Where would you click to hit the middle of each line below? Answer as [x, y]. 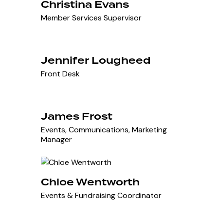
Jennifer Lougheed [96, 61]
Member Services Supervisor [91, 18]
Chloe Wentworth [91, 182]
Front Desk [61, 74]
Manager [57, 140]
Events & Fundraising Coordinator [101, 196]
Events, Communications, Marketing [104, 130]
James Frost [77, 117]
